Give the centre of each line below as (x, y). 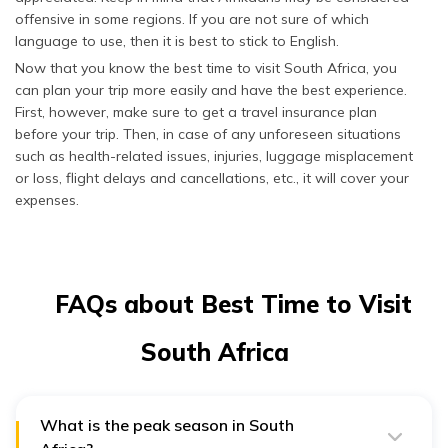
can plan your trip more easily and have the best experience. (211, 89)
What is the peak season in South (167, 424)
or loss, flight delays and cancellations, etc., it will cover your (212, 177)
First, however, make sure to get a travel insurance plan (196, 111)
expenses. (47, 199)
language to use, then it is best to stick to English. (177, 40)
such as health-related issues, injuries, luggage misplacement (214, 155)
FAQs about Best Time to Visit (233, 303)
